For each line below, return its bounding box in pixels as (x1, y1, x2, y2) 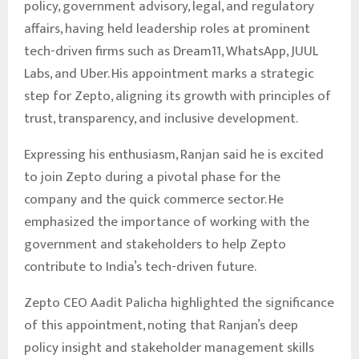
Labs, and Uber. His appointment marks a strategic (24, 62, 314, 85)
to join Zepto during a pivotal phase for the (24, 165, 280, 188)
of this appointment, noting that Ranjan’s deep (24, 313, 298, 337)
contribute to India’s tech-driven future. (24, 255, 256, 278)
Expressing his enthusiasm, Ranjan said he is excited (24, 143, 324, 166)
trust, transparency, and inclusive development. (24, 107, 298, 130)
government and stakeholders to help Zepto (24, 232, 286, 256)
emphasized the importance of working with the (24, 210, 309, 233)
